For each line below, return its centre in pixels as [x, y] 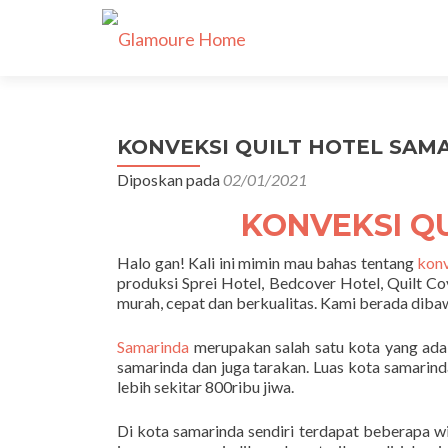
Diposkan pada [170, 179]
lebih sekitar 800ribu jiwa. [205, 386]
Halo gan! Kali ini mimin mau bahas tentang [267, 262]
